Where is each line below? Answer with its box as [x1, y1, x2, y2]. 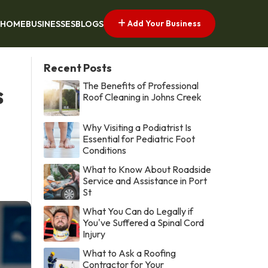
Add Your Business [126, 17, 201, 29]
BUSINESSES [26, 19, 75, 30]
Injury [83, 227, 106, 240]
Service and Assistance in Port [83, 174, 208, 187]
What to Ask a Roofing [83, 246, 176, 259]
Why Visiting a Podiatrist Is [83, 121, 192, 133]
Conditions [83, 144, 127, 156]
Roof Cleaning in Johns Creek [83, 90, 202, 103]
